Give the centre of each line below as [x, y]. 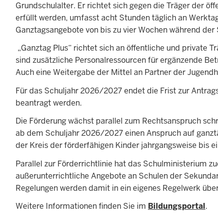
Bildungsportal [177, 206]
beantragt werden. [50, 103]
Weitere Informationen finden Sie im [82, 206]
